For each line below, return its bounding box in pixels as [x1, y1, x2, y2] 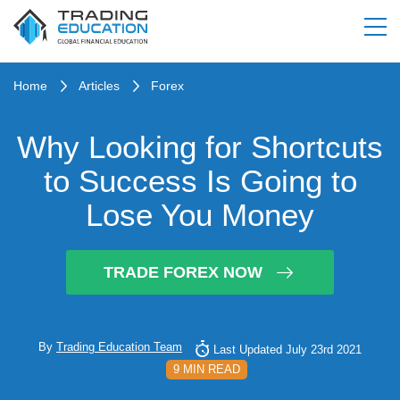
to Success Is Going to [43, 163, 357, 198]
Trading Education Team [56, 340, 182, 354]
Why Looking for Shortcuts [17, 129, 383, 164]
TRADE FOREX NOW [104, 262, 262, 281]
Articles [79, 79, 120, 93]
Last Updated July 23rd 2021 [213, 343, 362, 356]
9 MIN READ [173, 362, 240, 376]
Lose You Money [86, 197, 314, 232]
